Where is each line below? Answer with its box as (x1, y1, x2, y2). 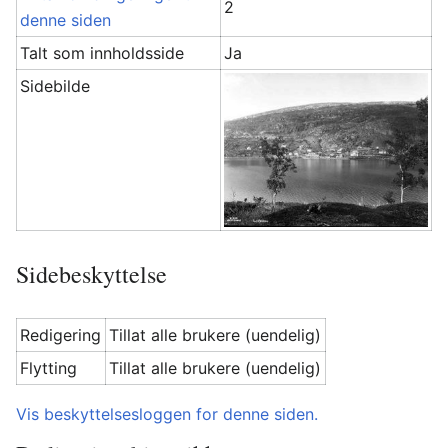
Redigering (20, 325, 102, 345)
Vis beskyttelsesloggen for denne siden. (16, 404, 318, 424)
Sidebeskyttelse (16, 258, 167, 290)
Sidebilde (20, 76, 91, 96)
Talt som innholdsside (20, 43, 185, 63)
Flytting (20, 358, 78, 378)
